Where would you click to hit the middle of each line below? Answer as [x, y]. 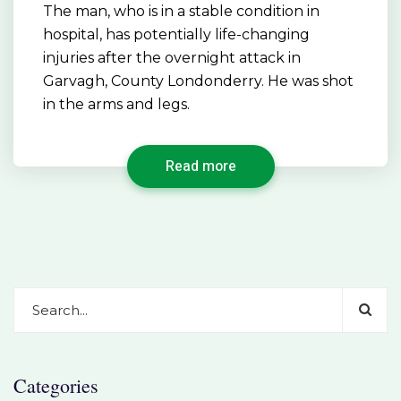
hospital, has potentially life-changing [176, 34]
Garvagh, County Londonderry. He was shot [198, 81]
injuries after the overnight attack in [172, 57]
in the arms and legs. [116, 104]
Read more [200, 166]
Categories [56, 385]
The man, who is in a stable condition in [181, 11]
